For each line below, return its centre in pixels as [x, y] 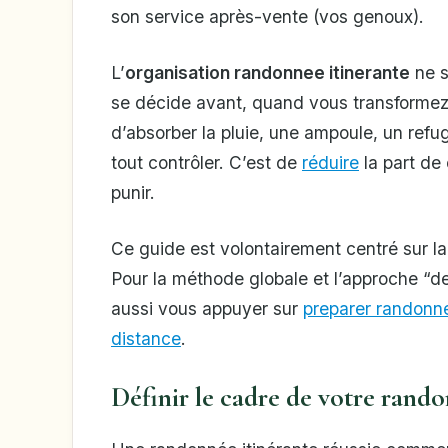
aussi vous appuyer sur [207, 309]
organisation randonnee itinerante [267, 73]
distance [146, 339]
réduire [330, 163]
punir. [133, 193]
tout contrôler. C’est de [206, 163]
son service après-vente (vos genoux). [267, 17]
